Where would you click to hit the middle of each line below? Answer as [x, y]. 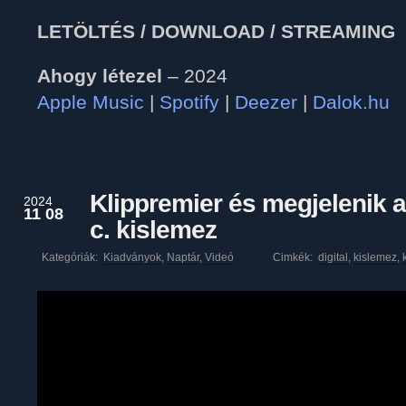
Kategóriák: [71, 257]
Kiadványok [132, 257]
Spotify [189, 102]
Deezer [266, 102]
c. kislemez [153, 230]
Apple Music [91, 102]
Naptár [183, 257]
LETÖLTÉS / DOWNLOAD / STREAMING [216, 32]
